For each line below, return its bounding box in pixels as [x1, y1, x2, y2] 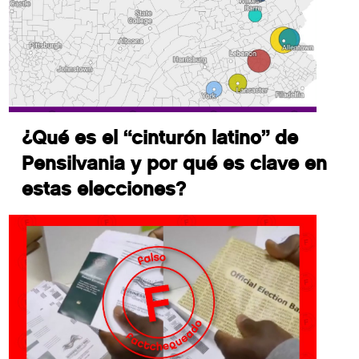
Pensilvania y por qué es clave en [22, 151, 328, 175]
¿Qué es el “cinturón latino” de [22, 126, 299, 150]
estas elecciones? [22, 177, 187, 201]
